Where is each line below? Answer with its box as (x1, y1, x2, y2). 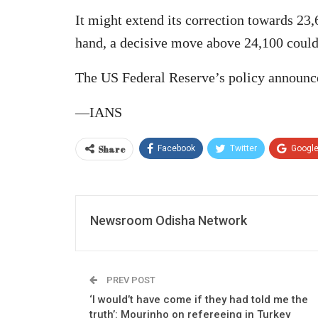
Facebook (158, 143, 195, 153)
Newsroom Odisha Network (90, 212, 247, 228)
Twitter (230, 143, 257, 153)
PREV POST (104, 274, 155, 285)
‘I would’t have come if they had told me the (89, 292, 308, 306)
